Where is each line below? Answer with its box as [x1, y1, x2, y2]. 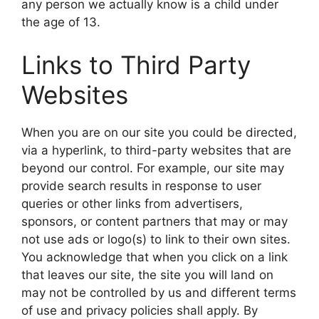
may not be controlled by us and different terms [21, 285, 296, 300]
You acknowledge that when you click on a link [21, 249, 288, 264]
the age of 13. [21, 15, 100, 30]
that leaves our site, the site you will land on [21, 267, 273, 282]
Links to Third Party [21, 49, 251, 80]
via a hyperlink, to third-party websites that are [21, 142, 291, 157]
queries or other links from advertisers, [21, 196, 243, 211]
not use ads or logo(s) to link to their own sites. [21, 231, 291, 246]
